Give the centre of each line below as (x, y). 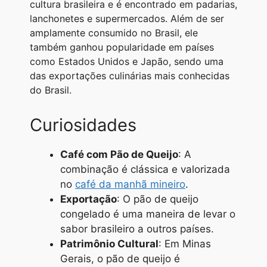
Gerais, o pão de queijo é (120, 259)
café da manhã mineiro (130, 184)
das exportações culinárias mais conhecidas (130, 76)
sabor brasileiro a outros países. (137, 229)
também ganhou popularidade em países (122, 47)
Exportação (89, 199)
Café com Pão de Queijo (119, 155)
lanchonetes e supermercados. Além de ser (127, 19)
